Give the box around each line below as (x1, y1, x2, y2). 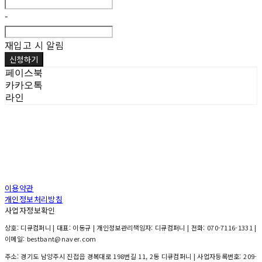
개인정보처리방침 (5, 194, 63, 205)
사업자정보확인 (5, 205, 56, 216)
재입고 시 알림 (5, 38, 64, 53)
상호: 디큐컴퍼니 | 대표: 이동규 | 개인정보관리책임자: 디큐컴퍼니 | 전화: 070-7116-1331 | (5, 223, 257, 233)
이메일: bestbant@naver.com (5, 234, 96, 244)
